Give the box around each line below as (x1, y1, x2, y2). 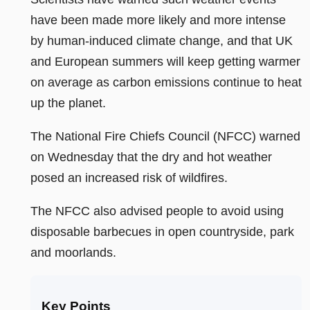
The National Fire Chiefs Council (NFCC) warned (30, 129, 300, 143)
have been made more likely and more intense (30, 12, 286, 27)
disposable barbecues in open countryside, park (30, 224, 294, 239)
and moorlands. (30, 245, 116, 259)
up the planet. (30, 95, 106, 110)
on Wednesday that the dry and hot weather (30, 149, 272, 164)
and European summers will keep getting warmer (30, 54, 300, 69)
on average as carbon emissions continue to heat (30, 75, 302, 89)
